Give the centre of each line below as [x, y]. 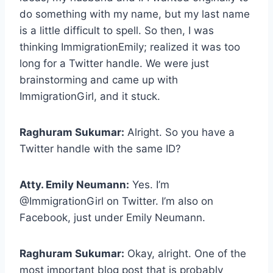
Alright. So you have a [179, 133]
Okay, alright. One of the [185, 254]
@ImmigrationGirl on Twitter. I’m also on [116, 201]
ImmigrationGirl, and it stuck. [90, 97]
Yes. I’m [149, 185]
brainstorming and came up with [99, 80]
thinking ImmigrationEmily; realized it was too [130, 47]
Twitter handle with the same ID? [100, 149]
